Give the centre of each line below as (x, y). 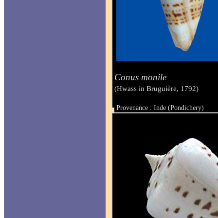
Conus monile (141, 77)
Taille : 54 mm (137, 116)
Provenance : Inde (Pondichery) (160, 108)
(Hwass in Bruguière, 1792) (157, 88)
